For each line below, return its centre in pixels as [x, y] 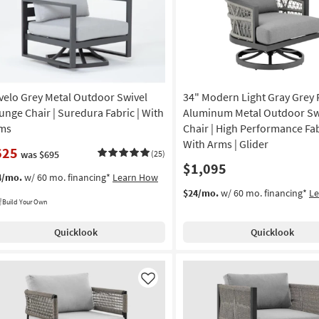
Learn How [135, 178]
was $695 [40, 155]
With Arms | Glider [225, 144]
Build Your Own [25, 202]
